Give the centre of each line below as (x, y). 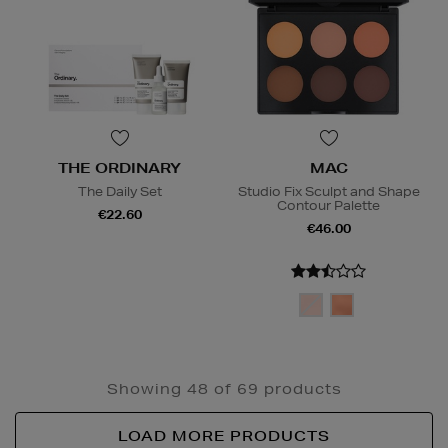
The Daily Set (119, 192)
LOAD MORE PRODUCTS (224, 436)
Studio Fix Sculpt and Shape (328, 192)
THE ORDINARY (119, 168)
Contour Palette (328, 206)
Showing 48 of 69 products (224, 389)
